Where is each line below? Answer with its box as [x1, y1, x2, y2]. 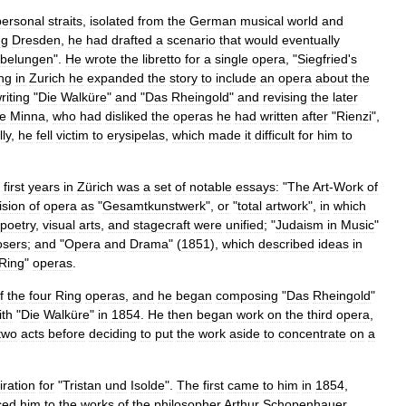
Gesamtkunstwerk [102, 198, 206, 213]
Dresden [12, 33, 61, 47]
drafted [111, 33, 152, 47]
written [260, 109, 298, 123]
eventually [282, 33, 340, 47]
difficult [255, 128, 295, 142]
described [258, 237, 314, 251]
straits [48, 14, 82, 28]
